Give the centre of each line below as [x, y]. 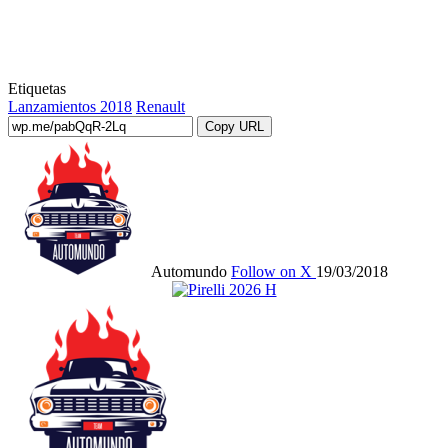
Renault [160, 106]
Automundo [189, 271]
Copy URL [234, 126]
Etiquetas [37, 88]
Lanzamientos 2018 [70, 106]
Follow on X [271, 271]
